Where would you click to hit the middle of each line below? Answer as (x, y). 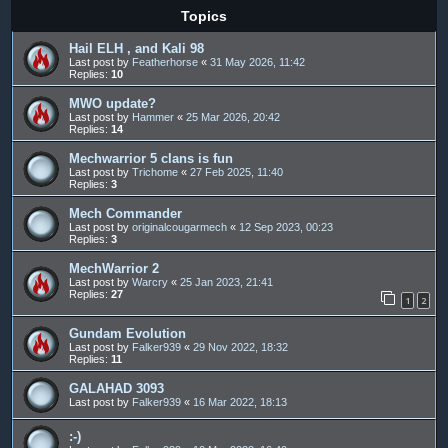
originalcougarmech (179, 227)
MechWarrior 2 (114, 269)
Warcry (150, 282)
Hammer (153, 117)
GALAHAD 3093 (116, 388)
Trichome (155, 172)
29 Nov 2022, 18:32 (240, 347)
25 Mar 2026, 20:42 (233, 117)
